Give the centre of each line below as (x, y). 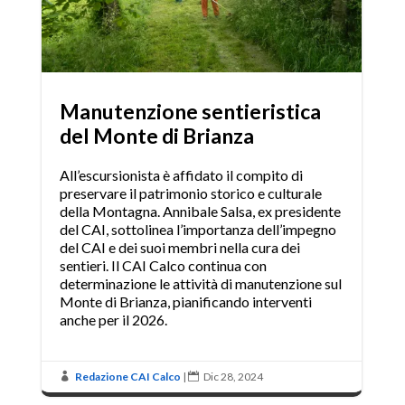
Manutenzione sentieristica (190, 111)
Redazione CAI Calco (127, 376)
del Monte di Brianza (156, 135)
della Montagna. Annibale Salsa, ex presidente (200, 211)
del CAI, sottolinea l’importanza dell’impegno (198, 229)
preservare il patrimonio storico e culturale (190, 193)
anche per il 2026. (113, 319)
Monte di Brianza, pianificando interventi (185, 301)
